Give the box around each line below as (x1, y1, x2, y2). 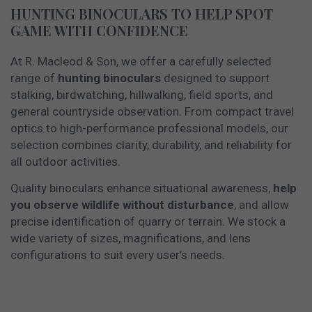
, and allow (234, 197, 289, 212)
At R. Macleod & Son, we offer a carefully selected (10, 54, 272, 68)
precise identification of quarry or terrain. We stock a (10, 214, 286, 228)
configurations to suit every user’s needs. (10, 247, 225, 262)
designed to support (161, 70, 270, 85)
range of (10, 70, 58, 85)
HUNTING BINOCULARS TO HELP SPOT (10, 3, 273, 23)
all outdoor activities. (10, 154, 120, 169)
